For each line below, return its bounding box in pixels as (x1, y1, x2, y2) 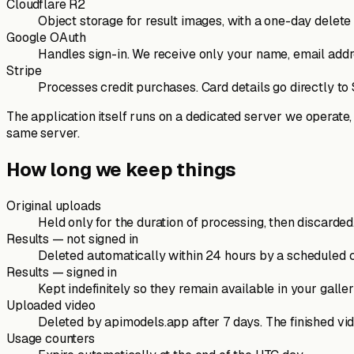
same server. (6, 125, 81, 142)
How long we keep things (6, 157, 237, 183)
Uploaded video (6, 296, 96, 314)
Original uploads (6, 197, 101, 214)
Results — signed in (6, 263, 117, 281)
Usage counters (6, 330, 95, 347)
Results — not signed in (6, 230, 139, 247)
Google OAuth (6, 29, 87, 47)
